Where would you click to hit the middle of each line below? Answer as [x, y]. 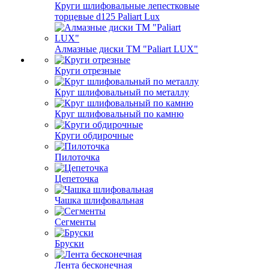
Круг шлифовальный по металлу [122, 92]
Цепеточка [77, 179]
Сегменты [75, 222]
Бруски [69, 243]
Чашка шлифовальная [99, 200]
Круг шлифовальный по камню [119, 114]
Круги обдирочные [94, 135]
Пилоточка [77, 157]
